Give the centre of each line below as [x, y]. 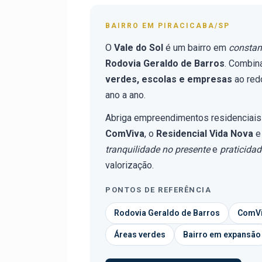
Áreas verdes [140, 235]
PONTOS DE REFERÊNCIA [158, 190]
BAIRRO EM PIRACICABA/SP [168, 26]
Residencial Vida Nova [205, 134]
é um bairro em [196, 48]
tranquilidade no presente [158, 149]
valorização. [130, 165]
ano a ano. [125, 95]
